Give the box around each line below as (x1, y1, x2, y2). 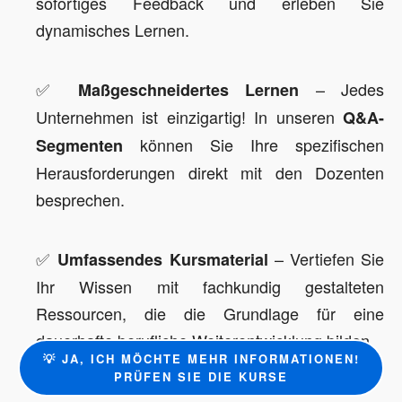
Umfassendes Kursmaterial (57, 248, 268, 271)
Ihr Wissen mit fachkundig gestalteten (36, 275, 384, 298)
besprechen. (36, 188, 125, 211)
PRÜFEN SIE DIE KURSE (114, 368, 288, 385)
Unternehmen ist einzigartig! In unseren (36, 105, 343, 128)
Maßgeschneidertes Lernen (77, 78, 300, 101)
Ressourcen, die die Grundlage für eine (36, 301, 384, 325)
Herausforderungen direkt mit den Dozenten (36, 161, 384, 184)
